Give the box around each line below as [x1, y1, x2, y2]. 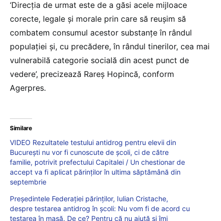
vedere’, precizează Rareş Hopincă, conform [10, 69, 174, 79]
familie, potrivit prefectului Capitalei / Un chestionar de [10, 157, 185, 166]
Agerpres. [10, 82, 46, 93]
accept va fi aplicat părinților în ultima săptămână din [10, 167, 181, 176]
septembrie [10, 177, 46, 186]
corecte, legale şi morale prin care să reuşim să [10, 13, 186, 24]
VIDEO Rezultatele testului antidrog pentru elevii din [10, 138, 176, 147]
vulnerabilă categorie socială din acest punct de [10, 55, 189, 65]
